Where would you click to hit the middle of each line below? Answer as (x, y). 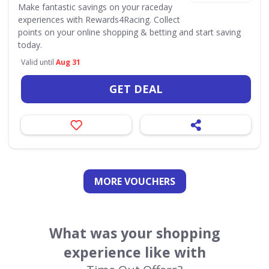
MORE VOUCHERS (134, 181)
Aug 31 (68, 62)
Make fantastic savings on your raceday (95, 7)
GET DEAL (136, 89)
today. (30, 45)
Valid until (38, 62)
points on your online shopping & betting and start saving (129, 32)
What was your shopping (134, 233)
